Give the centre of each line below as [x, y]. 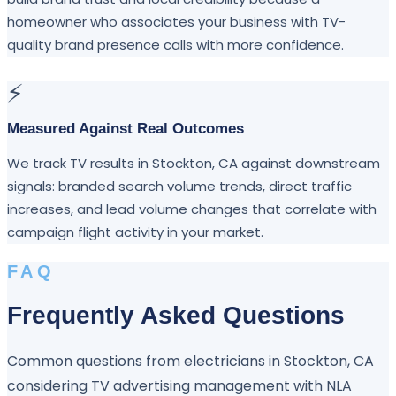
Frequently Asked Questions [176, 316]
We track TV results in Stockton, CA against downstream [194, 163]
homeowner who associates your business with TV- [176, 21]
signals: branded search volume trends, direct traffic [179, 186]
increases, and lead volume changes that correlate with [192, 209]
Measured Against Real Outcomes [126, 128]
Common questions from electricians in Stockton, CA [190, 362]
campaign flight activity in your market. [135, 232]
